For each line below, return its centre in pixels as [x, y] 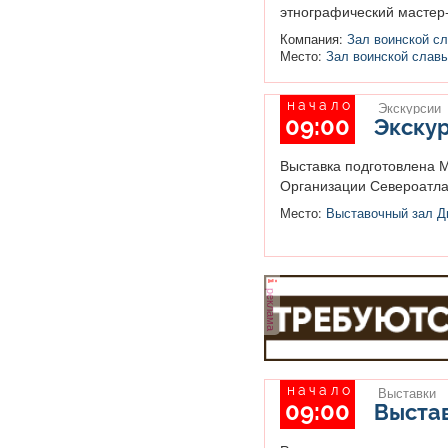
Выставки [406, 392]
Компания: [313, 39]
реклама [271, 307]
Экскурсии [409, 108]
